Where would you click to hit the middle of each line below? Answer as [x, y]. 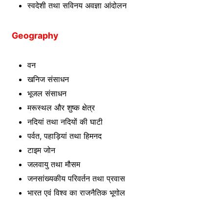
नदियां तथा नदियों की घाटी [65, 121]
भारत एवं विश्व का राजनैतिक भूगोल [76, 192]
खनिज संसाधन [48, 79]
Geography [35, 35]
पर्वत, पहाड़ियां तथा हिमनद [65, 136]
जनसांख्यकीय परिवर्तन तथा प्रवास [76, 178]
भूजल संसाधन [47, 93]
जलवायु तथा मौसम [54, 164]
